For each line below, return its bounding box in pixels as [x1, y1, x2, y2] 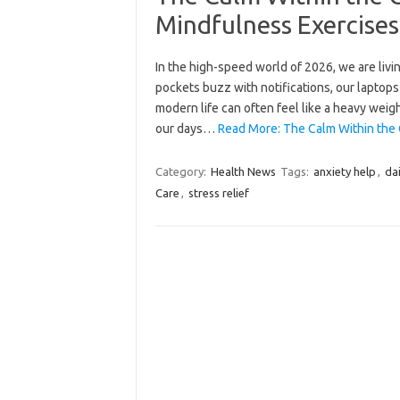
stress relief [187, 186, 249, 199]
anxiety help [312, 164, 376, 178]
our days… [154, 121, 218, 136]
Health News [210, 164, 276, 178]
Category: [154, 164, 209, 178]
